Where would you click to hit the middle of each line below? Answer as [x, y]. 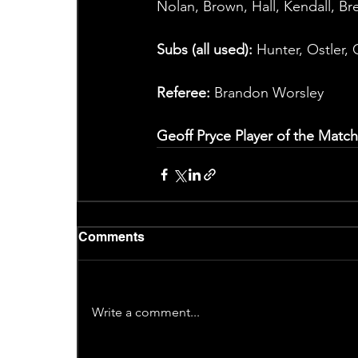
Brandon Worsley [267, 93]
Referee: [183, 93]
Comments [111, 237]
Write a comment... [145, 312]
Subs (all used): [204, 50]
